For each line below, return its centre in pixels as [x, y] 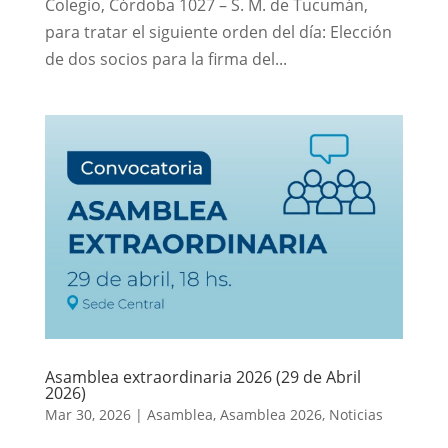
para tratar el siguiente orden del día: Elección [218, 32]
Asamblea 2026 [270, 415]
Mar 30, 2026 [87, 415]
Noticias [355, 415]
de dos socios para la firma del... [165, 59]
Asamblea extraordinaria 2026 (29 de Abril [202, 377]
